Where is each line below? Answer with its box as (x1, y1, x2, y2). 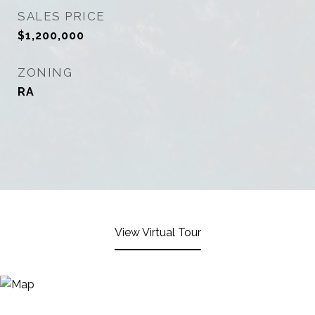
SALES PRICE (18, 9, 105, 23)
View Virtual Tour (114, 226, 201, 239)
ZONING (18, 65, 72, 79)
